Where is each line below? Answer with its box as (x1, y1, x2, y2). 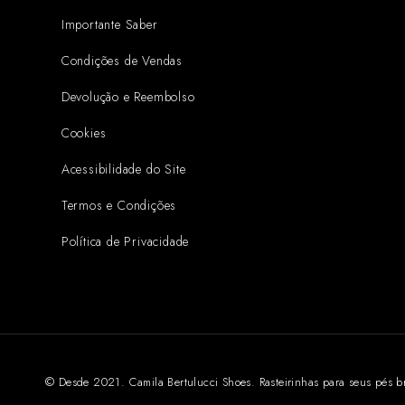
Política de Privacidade (61, 231, 190, 250)
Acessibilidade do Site (61, 159, 186, 178)
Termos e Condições (61, 195, 177, 214)
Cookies (61, 123, 107, 142)
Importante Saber (61, 14, 158, 33)
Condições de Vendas (61, 51, 183, 70)
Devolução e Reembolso (61, 87, 195, 106)
